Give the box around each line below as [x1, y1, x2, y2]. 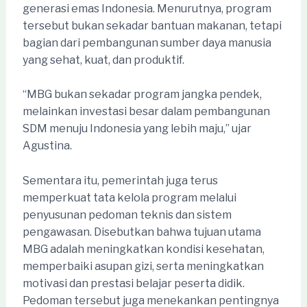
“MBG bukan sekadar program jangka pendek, [22, 88, 262, 101]
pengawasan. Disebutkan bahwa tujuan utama [22, 225, 261, 239]
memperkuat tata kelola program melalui [22, 191, 236, 205]
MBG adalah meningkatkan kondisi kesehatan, [22, 243, 265, 256]
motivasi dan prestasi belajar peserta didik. [22, 277, 245, 291]
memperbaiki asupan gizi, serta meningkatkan [22, 260, 264, 273]
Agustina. [22, 139, 72, 153]
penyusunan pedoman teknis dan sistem [22, 208, 232, 222]
